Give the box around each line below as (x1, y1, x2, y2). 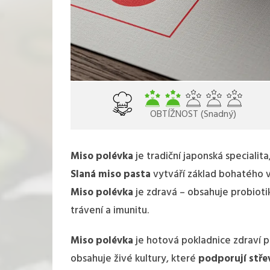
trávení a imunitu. (71, 202, 149, 219)
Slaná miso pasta (71, 166, 151, 183)
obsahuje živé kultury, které (71, 250, 198, 267)
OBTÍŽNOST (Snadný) (150, 106, 237, 122)
